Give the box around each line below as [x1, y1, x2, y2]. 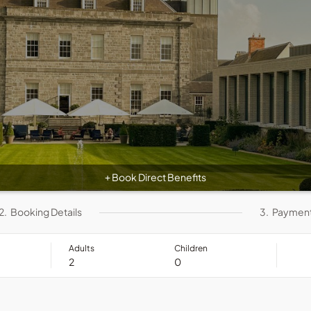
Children [174, 242, 208, 253]
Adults [69, 242, 95, 253]
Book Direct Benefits [110, 171, 206, 183]
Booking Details [10, 205, 82, 218]
